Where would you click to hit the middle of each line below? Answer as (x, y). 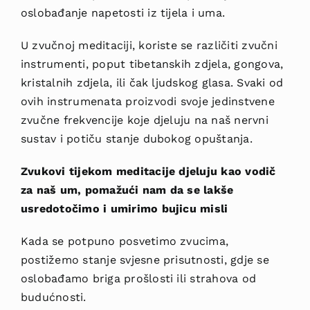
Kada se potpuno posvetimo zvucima (123, 241)
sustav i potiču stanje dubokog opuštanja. (136, 138)
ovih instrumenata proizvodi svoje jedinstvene (147, 101)
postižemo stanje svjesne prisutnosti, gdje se (145, 259)
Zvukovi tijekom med (80, 171)
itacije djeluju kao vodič (208, 171)
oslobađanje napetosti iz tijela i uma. (123, 12)
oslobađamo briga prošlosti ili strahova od (138, 278)
